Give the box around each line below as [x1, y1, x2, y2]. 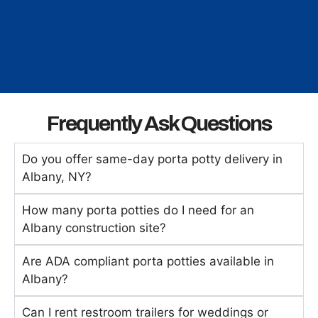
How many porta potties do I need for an [22, 203, 254, 218]
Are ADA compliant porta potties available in [22, 254, 274, 269]
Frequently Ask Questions [47, 112, 271, 136]
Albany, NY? [22, 170, 92, 185]
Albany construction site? [22, 221, 166, 236]
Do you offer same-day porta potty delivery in [22, 152, 283, 167]
